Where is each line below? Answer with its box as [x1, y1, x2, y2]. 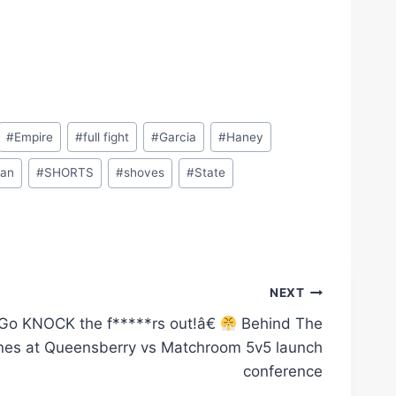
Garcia [158, 129, 196, 144]
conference [242, 362, 323, 380]
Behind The [236, 314, 323, 332]
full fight [82, 129, 129, 144]
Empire [13, 129, 53, 144]
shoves [123, 165, 164, 180]
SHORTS [43, 165, 94, 180]
